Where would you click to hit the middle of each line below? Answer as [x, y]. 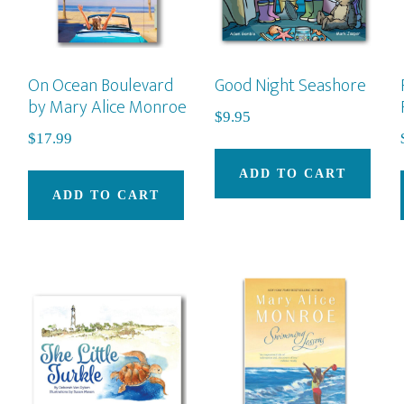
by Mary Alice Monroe [107, 107]
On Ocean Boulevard [100, 85]
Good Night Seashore [290, 85]
